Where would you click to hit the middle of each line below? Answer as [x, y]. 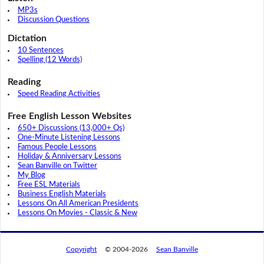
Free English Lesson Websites [69, 116]
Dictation [27, 38]
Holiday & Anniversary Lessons [69, 156]
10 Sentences [40, 50]
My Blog [31, 175]
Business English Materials [62, 194]
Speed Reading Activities [59, 94]
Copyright [82, 249]
